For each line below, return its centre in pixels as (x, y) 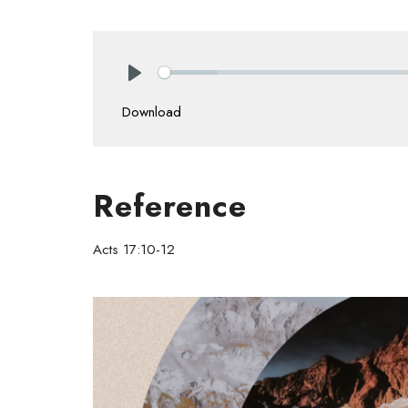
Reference (170, 206)
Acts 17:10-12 (134, 249)
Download (152, 112)
